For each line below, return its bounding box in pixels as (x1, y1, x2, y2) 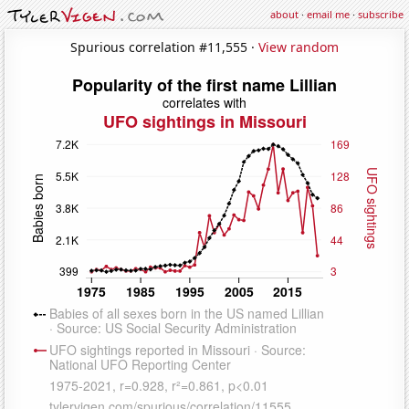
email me (307, 7, 350, 21)
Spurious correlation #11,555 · (70, 37, 258, 56)
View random (258, 37, 339, 56)
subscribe (358, 7, 404, 21)
